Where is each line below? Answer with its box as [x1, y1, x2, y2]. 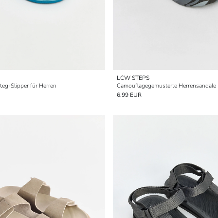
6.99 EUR [117, 91, 142, 99]
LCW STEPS [117, 74, 149, 82]
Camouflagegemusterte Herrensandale [117, 82, 216, 90]
